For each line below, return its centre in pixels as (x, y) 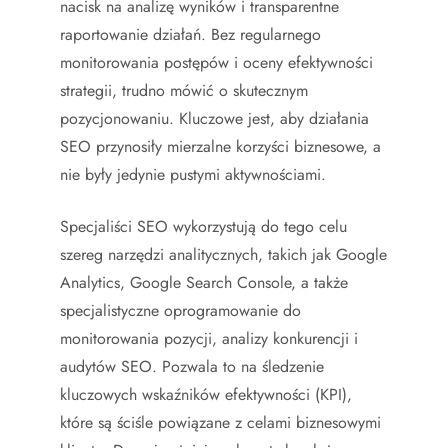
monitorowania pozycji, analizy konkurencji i (209, 338)
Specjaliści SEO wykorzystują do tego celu (203, 226)
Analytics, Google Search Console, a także (204, 282)
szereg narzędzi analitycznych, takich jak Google (223, 254)
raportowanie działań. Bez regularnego (190, 34)
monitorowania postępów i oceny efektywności (216, 62)
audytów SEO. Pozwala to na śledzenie (192, 366)
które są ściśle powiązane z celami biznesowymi (220, 422)
